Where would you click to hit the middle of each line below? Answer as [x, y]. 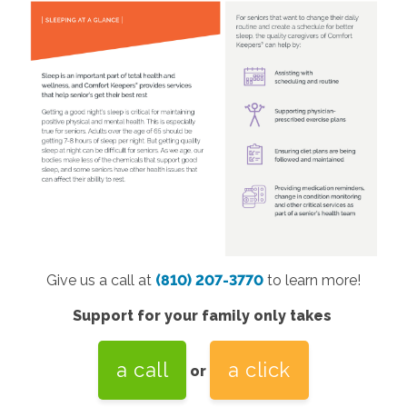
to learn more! [314, 280]
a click [259, 369]
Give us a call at [101, 280]
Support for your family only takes [203, 315]
